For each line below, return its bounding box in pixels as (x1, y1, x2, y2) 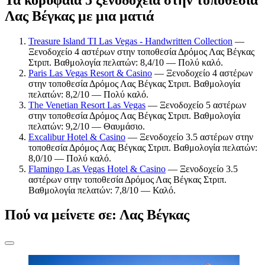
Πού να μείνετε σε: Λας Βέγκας (5, 207, 189, 223)
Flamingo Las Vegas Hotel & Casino (28, 163, 166, 174)
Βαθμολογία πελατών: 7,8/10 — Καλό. (28, 185, 176, 195)
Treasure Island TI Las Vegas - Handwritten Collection (28, 35, 232, 46)
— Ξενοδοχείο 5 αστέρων (146, 99, 246, 110)
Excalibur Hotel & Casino (28, 131, 125, 142)
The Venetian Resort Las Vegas (28, 99, 146, 110)
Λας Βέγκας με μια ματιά (5, 8, 154, 24)
